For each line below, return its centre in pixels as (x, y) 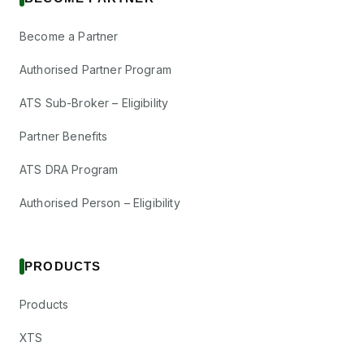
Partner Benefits (64, 136)
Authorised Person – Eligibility (100, 203)
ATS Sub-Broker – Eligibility (94, 103)
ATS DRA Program (69, 169)
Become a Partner (69, 36)
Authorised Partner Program (95, 69)
